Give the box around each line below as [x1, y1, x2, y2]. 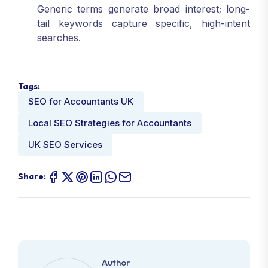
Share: [18, 170, 46, 182]
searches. [37, 31, 81, 44]
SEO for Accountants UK [28, 95, 133, 107]
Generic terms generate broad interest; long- [37, 2, 250, 15]
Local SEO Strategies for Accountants [28, 117, 191, 129]
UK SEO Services [28, 138, 102, 150]
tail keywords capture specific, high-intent [37, 17, 250, 29]
